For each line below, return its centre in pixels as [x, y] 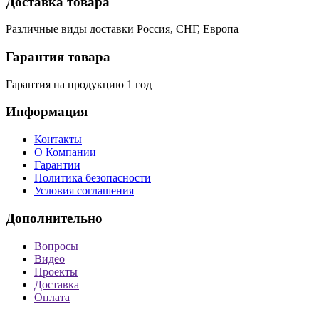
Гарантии [57, 165]
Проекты [56, 271]
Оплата [52, 297]
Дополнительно [54, 218]
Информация [47, 112]
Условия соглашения [84, 191]
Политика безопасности [93, 178]
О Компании [65, 152]
